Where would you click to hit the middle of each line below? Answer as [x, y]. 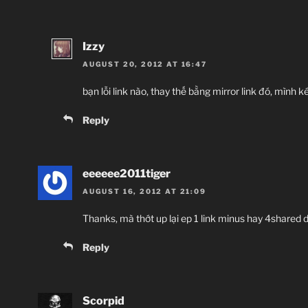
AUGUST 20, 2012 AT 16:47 [145, 64]
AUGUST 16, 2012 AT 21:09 [144, 191]
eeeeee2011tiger [126, 173]
